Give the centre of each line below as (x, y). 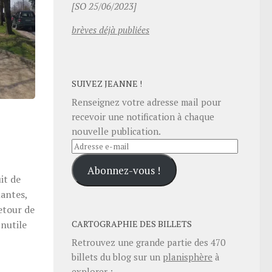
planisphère (188, 257)
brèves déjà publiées (110, 30)
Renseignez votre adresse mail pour (146, 102)
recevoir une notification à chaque (143, 117)
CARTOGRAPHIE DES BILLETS (132, 223)
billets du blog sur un (117, 257)
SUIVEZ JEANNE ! (107, 84)
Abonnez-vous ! (124, 170)
